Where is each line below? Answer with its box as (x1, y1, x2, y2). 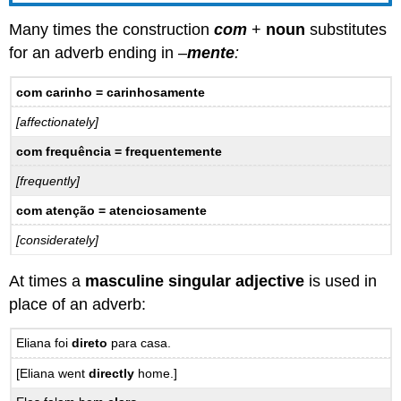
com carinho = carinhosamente (16, 84, 206, 99)
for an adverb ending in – (9, 43, 188, 62)
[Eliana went (16, 365, 90, 380)
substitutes (305, 20, 388, 38)
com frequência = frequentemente (16, 143, 223, 158)
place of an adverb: (9, 294, 147, 313)
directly (89, 365, 135, 380)
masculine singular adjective (85, 271, 305, 290)
